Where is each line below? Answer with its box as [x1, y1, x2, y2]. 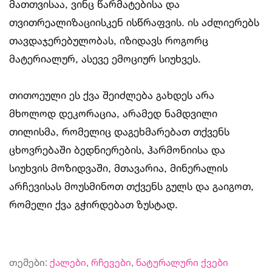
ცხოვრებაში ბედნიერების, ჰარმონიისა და [9, 143, 225, 157]
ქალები [50, 256, 86, 269]
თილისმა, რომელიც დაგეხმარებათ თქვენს [9, 125, 229, 138]
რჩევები [91, 256, 131, 269]
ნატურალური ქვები [136, 256, 228, 269]
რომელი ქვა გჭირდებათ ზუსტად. [9, 198, 178, 211]
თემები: [9, 256, 50, 269]
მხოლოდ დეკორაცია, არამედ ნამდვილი [9, 107, 217, 120]
